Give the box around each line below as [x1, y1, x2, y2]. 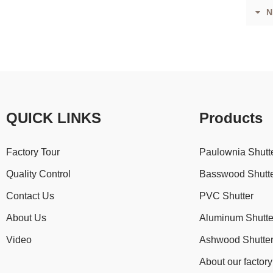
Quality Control [6, 169, 71, 179]
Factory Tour [6, 147, 60, 157]
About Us [6, 213, 46, 223]
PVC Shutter [199, 191, 254, 201]
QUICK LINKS [6, 110, 101, 126]
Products [199, 110, 263, 126]
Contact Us [6, 191, 54, 201]
